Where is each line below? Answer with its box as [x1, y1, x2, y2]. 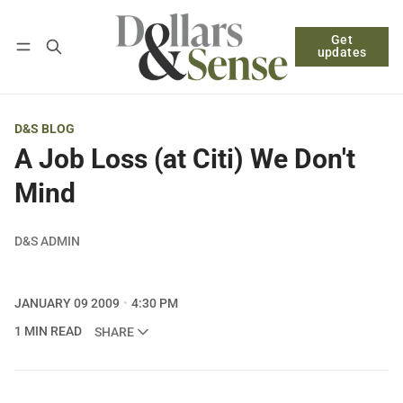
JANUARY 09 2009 [14, 296, 120, 310]
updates [317, 45, 367, 60]
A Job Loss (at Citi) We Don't [14, 143, 355, 175]
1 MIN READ [14, 324, 82, 338]
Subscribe [101, 43, 157, 58]
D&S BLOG [14, 121, 75, 136]
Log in [31, 43, 65, 58]
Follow [258, 42, 297, 58]
